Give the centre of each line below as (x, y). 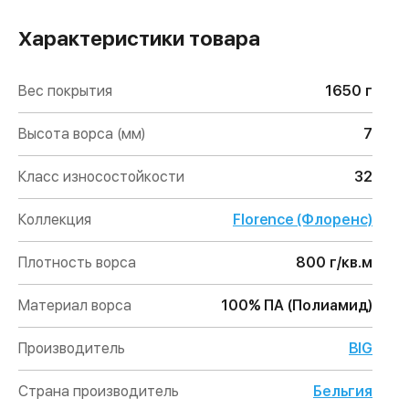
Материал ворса (75, 305)
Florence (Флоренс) (303, 220)
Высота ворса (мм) (82, 134)
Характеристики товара (139, 38)
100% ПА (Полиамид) (297, 305)
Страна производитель (99, 391)
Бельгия (343, 391)
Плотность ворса (77, 262)
